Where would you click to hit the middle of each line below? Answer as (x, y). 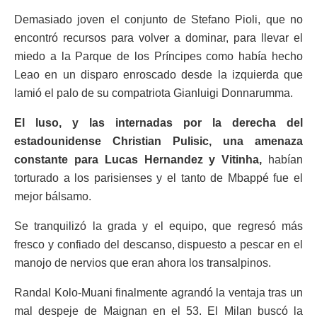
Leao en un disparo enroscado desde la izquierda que (158, 74)
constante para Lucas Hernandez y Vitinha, (138, 159)
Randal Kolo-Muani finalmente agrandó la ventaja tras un (158, 292)
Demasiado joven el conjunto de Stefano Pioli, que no (158, 19)
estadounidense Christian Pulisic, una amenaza (158, 141)
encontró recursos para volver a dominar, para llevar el (158, 38)
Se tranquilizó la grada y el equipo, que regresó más (158, 226)
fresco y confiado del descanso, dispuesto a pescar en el (158, 244)
